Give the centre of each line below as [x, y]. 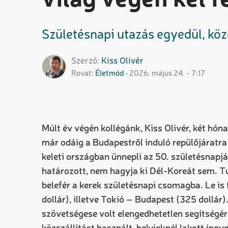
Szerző [84, 61]
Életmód [110, 74]
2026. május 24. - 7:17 [167, 74]
